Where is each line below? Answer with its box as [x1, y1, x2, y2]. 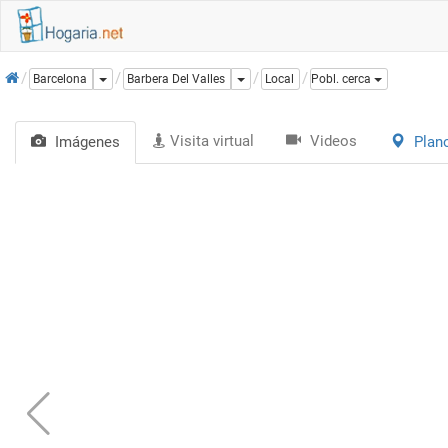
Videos [310, 132, 357, 150]
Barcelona [33, 72, 87, 87]
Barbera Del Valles [127, 72, 225, 87]
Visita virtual [170, 132, 254, 150]
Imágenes [55, 133, 120, 151]
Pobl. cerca [311, 72, 371, 87]
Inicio [5, 63, 42, 81]
